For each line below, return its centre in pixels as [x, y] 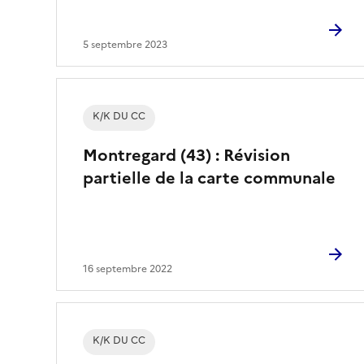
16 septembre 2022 [128, 269]
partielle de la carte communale [209, 178]
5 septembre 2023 [125, 44]
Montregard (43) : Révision [186, 155]
